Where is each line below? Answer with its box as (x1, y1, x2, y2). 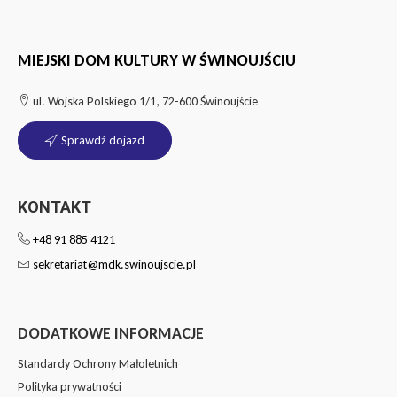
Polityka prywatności (18, 379, 121, 394)
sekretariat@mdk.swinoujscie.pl (33, 257, 196, 272)
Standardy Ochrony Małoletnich (18, 356, 178, 371)
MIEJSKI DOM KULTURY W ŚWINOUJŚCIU (18, 51, 296, 70)
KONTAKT (18, 198, 91, 216)
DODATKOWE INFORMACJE (18, 323, 204, 343)
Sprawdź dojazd (61, 133, 145, 148)
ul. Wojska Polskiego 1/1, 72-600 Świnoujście (30, 94, 258, 109)
